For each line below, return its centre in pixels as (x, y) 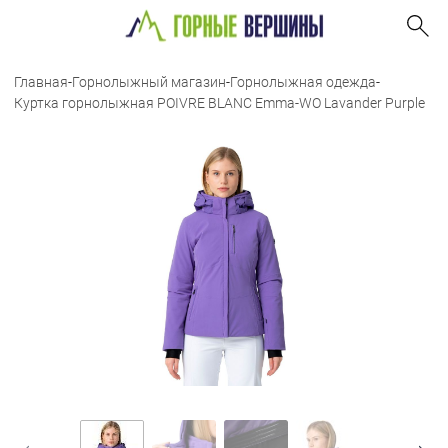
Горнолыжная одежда (303, 82)
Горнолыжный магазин (149, 82)
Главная (41, 82)
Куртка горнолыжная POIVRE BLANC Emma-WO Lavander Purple (219, 103)
